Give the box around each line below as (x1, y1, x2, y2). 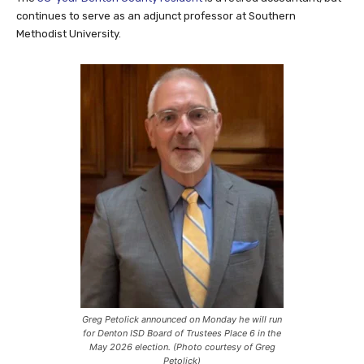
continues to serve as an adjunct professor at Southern (16, 10, 296, 23)
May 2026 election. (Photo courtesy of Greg (89, 341, 275, 353)
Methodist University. (16, 28, 121, 41)
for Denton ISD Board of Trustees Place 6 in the (83, 327, 281, 340)
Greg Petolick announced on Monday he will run (82, 314, 282, 326)
